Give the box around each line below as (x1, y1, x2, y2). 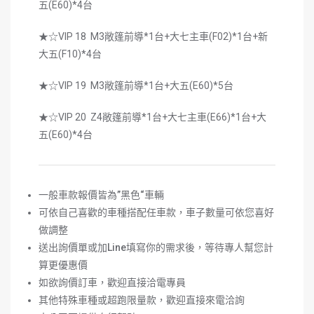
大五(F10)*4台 (39, 48, 102, 60)
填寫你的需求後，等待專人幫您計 (126, 241, 273, 253)
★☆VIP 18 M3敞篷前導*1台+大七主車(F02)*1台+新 (39, 30, 268, 42)
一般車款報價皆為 (39, 189, 117, 200)
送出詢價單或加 (39, 241, 107, 253)
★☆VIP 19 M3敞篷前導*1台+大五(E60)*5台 (39, 79, 233, 91)
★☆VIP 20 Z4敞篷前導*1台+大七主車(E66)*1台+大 (39, 111, 266, 123)
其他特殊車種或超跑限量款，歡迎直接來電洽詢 (39, 294, 245, 306)
